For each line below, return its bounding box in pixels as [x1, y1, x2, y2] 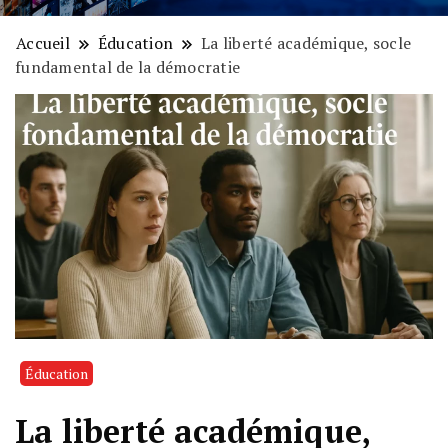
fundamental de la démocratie [15, 56, 241, 79]
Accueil [16, 32, 70, 55]
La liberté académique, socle [201, 32, 412, 55]
